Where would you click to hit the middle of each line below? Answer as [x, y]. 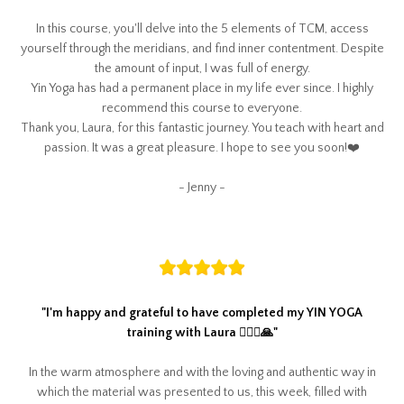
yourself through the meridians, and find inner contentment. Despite [202, 48]
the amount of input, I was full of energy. [202, 68]
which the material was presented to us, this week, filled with [202, 392]
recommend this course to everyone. [202, 108]
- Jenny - [202, 187]
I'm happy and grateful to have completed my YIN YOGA [204, 312]
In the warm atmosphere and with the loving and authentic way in [202, 372]
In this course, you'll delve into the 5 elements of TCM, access [202, 28]
